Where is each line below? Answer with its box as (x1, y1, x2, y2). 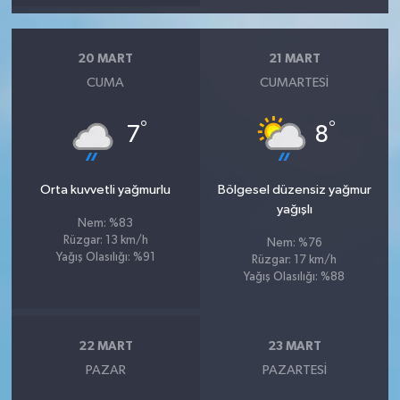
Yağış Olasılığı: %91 (55, 252, 155, 264)
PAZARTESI (262, 363, 327, 378)
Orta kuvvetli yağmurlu (40, 183, 171, 197)
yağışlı (276, 203, 312, 217)
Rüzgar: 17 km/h (252, 254, 337, 267)
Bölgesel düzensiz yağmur (217, 183, 371, 197)
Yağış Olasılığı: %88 (244, 271, 346, 284)
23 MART (267, 339, 321, 353)
